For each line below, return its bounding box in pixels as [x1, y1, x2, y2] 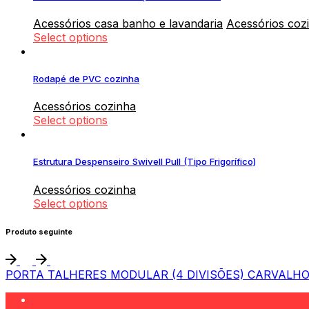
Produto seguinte [6, 227, 72, 237]
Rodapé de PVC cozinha [33, 73, 139, 85]
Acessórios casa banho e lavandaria [33, 16, 223, 30]
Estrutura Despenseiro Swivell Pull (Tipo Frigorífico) [33, 156, 256, 168]
